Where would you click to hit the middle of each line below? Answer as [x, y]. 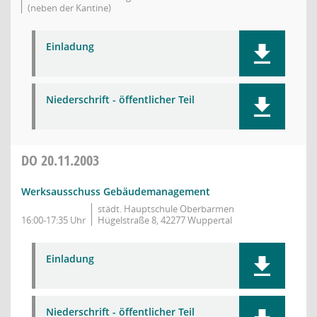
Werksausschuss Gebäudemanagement [116, 191]
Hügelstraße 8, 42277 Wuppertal [165, 220]
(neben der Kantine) [69, 8]
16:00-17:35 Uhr [53, 220]
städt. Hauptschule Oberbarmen [166, 209]
